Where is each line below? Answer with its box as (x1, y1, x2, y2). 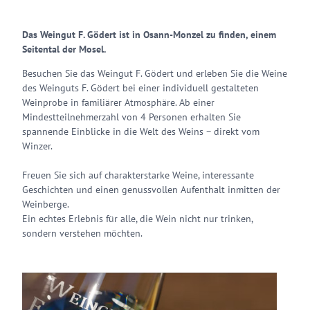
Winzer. (22, 140, 53, 152)
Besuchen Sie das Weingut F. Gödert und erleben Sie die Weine (22, 67, 287, 80)
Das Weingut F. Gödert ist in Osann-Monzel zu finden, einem (22, 28, 276, 41)
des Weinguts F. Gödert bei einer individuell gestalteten (22, 82, 259, 94)
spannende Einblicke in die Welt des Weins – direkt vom (22, 125, 259, 138)
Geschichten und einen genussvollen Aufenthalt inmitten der (22, 183, 280, 196)
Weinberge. (22, 198, 69, 210)
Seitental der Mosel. (22, 43, 106, 55)
